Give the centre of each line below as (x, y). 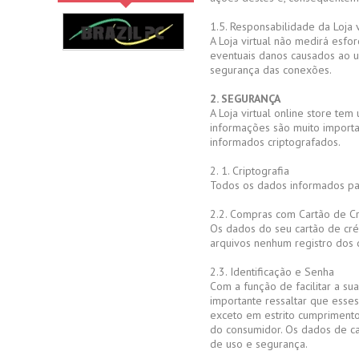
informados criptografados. (275, 142)
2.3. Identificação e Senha (272, 272)
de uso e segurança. (259, 344)
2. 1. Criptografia (250, 171)
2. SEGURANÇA (245, 99)
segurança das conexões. (271, 70)
